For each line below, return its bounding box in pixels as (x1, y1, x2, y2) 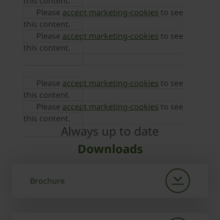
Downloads (77, 140, 143, 157)
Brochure (30, 175, 65, 186)
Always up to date (61, 122, 159, 139)
